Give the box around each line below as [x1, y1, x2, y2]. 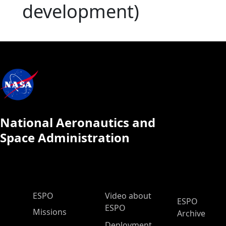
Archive [177, 208, 205, 219]
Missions [33, 206, 67, 217]
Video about [105, 190, 151, 201]
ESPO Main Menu [16, 188, 105, 202]
